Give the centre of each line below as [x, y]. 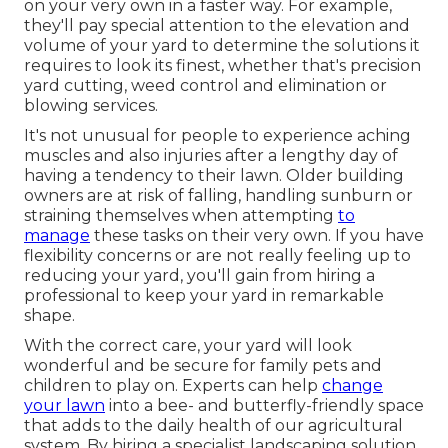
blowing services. [91, 105]
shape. [49, 315]
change [352, 385]
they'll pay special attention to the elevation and [217, 25]
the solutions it [361, 45]
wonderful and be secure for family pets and [203, 365]
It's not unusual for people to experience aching [217, 135]
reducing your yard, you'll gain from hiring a [199, 275]
